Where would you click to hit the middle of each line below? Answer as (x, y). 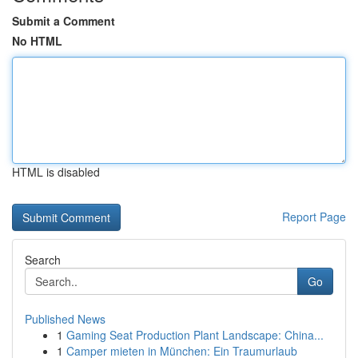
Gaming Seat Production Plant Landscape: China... (195, 335)
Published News (65, 319)
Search (43, 260)
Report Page (314, 217)
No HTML (37, 41)
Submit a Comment (64, 21)
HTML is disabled (56, 172)
